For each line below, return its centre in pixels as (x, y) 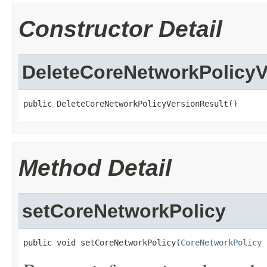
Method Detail (95, 168)
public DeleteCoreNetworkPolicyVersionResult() (131, 104)
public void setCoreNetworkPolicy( (102, 243)
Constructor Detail (120, 29)
